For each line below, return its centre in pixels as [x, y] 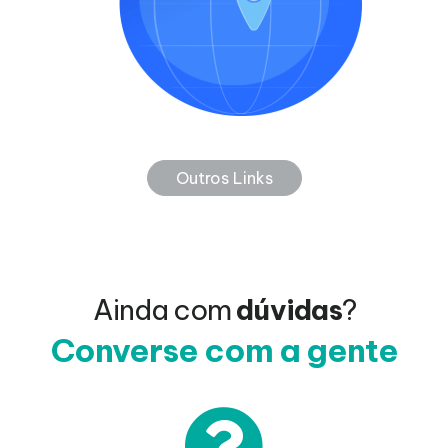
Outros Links [224, 178]
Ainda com [164, 310]
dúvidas [288, 310]
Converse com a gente [224, 350]
